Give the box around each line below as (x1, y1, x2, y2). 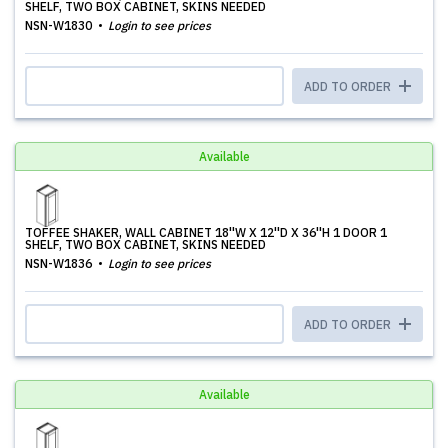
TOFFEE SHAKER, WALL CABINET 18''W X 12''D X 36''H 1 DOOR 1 (25, 225, 387, 240)
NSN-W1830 (25, 18, 95, 33)
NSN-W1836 (25, 256, 95, 271)
